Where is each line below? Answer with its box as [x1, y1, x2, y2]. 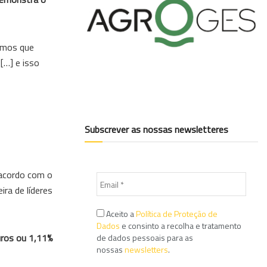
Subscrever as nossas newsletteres [85, 122, 228, 137]
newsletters [125, 243, 168, 256]
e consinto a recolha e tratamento [120, 219, 241, 232]
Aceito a [104, 207, 136, 221]
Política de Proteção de [136, 207, 218, 221]
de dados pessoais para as [97, 231, 193, 244]
